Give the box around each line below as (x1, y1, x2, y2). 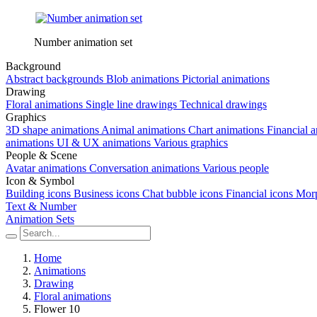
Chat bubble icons (142, 188, 223, 200)
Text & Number (6, 200, 76, 212)
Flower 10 (34, 303, 80, 315)
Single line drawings (86, 98, 177, 110)
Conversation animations (89, 162, 200, 174)
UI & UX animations (57, 137, 151, 149)
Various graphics (154, 137, 228, 149)
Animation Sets (6, 213, 74, 225)
